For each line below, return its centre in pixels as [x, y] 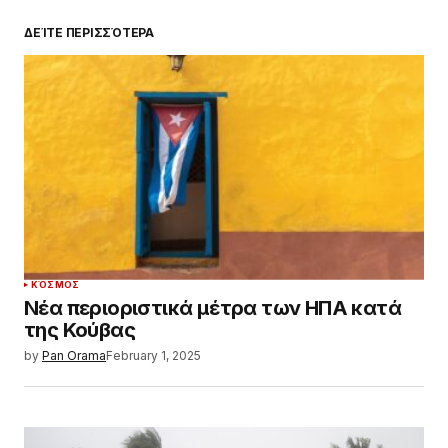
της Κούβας [79, 329]
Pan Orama [74, 355]
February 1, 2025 [153, 355]
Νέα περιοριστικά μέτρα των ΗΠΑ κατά [212, 307]
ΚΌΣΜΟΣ [55, 284]
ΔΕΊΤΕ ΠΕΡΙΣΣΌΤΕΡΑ [89, 32]
